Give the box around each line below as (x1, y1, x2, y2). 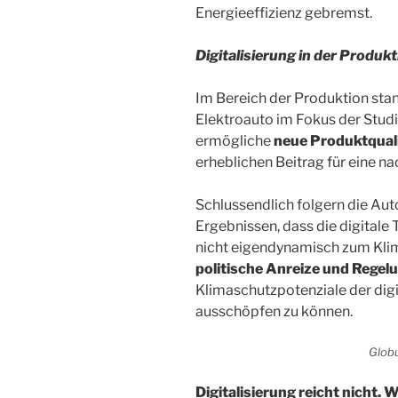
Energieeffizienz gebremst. (195, 4, 372, 22)
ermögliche (195, 132, 274, 150)
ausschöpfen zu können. (195, 303, 355, 321)
